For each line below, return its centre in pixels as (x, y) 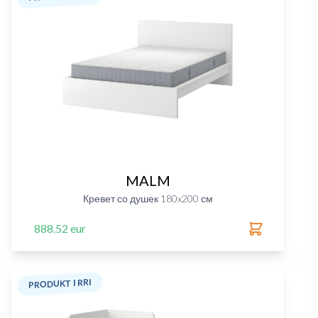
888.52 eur (60, 228)
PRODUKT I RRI (60, 284)
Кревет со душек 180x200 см (148, 198)
